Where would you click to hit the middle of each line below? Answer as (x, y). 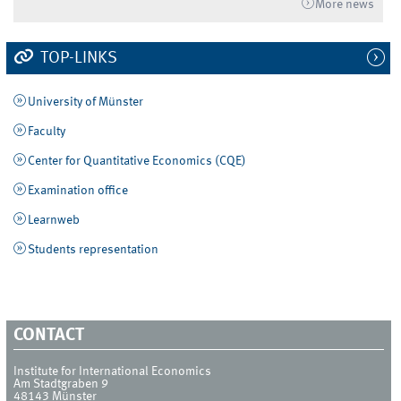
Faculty (46, 131)
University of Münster (85, 102)
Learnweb (53, 221)
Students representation (93, 250)
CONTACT (49, 336)
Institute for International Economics (113, 371)
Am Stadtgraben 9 (61, 384)
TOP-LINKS (77, 58)
